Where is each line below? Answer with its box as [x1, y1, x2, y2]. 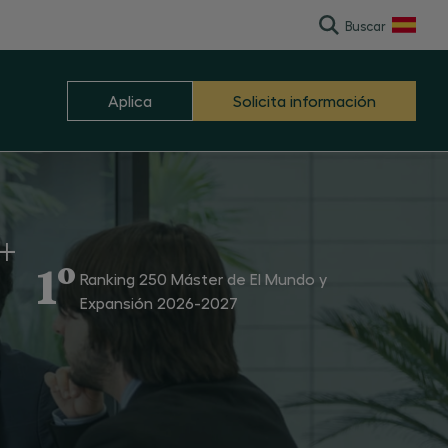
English [383, 50, 432, 69]
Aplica [108, 90, 152, 110]
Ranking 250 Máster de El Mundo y [80, 268, 327, 288]
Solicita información [233, 90, 376, 110]
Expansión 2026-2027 [80, 292, 238, 312]
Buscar [345, 17, 386, 33]
